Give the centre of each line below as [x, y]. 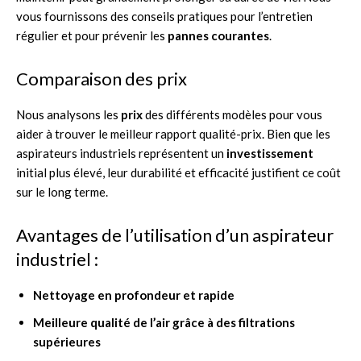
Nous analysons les [68, 114]
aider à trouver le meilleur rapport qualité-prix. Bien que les [173, 133]
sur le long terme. [62, 191]
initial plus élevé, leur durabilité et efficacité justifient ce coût [178, 172]
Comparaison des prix [102, 78]
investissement [270, 153]
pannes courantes [218, 35]
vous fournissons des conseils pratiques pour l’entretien [164, 16]
